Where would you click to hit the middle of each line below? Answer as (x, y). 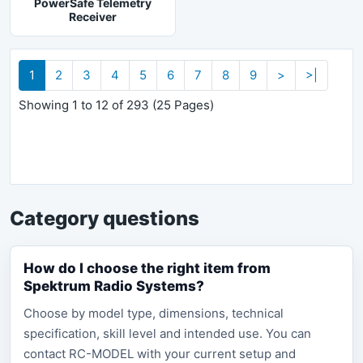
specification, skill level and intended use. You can (167, 333)
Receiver (93, 17)
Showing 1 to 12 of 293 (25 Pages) (116, 105)
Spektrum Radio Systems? (114, 286)
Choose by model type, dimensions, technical (154, 313)
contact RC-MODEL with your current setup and (160, 354)
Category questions (105, 218)
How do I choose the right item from (147, 268)
